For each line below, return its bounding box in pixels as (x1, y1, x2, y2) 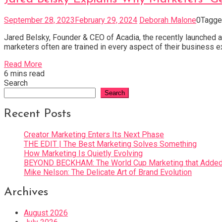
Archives (4, 186, 48, 199)
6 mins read (4, 68, 45, 78)
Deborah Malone (139, 15, 196, 25)
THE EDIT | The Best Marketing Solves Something (24, 139, 197, 149)
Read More (4, 59, 42, 69)
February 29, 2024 (75, 15, 137, 25)
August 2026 (24, 208, 68, 218)
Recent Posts (4, 108, 71, 120)
